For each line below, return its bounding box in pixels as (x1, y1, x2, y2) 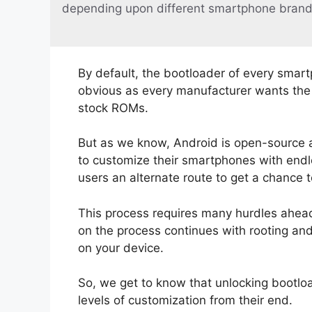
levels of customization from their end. (78, 293, 292, 308)
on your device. (78, 240, 164, 255)
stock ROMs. (78, 100, 148, 115)
